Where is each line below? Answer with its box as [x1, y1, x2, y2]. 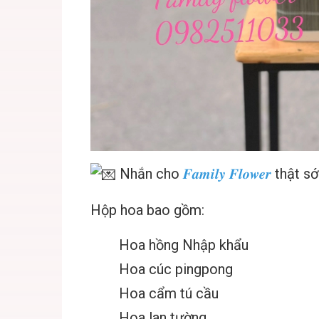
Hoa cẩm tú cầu [119, 284, 219, 302]
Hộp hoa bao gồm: [90, 201, 204, 219]
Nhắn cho [116, 165, 183, 183]
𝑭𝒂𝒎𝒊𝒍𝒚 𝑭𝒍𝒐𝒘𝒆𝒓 [183, 165, 271, 183]
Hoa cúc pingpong [119, 260, 233, 278]
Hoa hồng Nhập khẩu [119, 236, 249, 253]
